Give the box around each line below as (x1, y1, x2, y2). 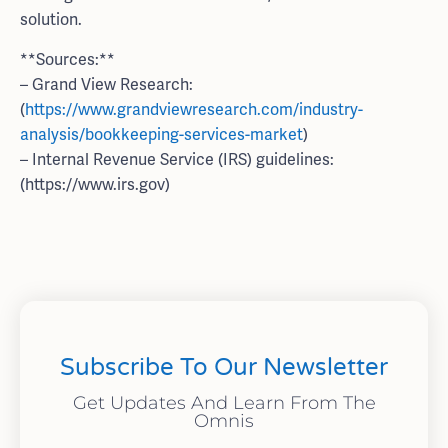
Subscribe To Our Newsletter (60, 353, 388, 383)
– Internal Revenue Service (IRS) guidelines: (20, 148, 334, 170)
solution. (20, 9, 82, 31)
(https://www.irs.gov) (20, 173, 170, 195)
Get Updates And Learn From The (72, 392, 376, 415)
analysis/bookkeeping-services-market (20, 123, 303, 145)
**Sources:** (20, 48, 115, 70)
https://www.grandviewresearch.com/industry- (25, 98, 363, 120)
